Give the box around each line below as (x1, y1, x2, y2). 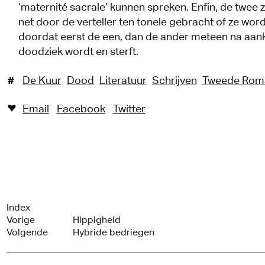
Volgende (6, 227, 48, 238)
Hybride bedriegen (72, 227, 154, 238)
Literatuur (99, 75, 147, 86)
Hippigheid (72, 214, 121, 225)
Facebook (56, 103, 105, 115)
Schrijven (151, 75, 197, 86)
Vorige (6, 214, 35, 225)
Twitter (112, 103, 146, 115)
